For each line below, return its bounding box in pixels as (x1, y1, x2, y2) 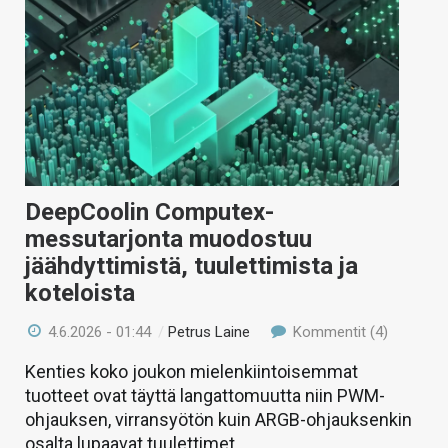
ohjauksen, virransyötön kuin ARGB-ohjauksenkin (25, 409, 412, 431)
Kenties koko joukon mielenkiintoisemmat (25, 361, 358, 383)
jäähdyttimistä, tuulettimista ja (25, 252, 358, 281)
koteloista (25, 279, 135, 308)
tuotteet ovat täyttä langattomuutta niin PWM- (25, 385, 385, 407)
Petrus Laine (168, 323, 251, 342)
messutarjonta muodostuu (25, 225, 312, 254)
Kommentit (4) (288, 323, 388, 342)
